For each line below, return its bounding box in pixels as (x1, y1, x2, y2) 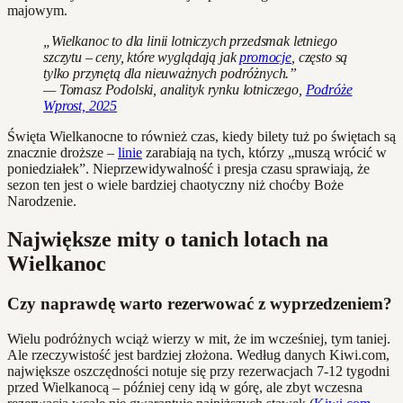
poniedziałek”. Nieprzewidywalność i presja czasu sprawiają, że (7, 161, 370, 177)
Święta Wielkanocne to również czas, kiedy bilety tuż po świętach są (7, 129, 396, 145)
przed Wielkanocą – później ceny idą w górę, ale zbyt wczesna (7, 379, 363, 395)
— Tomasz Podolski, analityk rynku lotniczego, (43, 82, 306, 98)
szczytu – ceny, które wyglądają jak (43, 49, 240, 66)
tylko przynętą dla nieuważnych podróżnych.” (43, 66, 298, 82)
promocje (239, 49, 291, 66)
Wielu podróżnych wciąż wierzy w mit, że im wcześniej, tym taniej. (7, 330, 390, 346)
